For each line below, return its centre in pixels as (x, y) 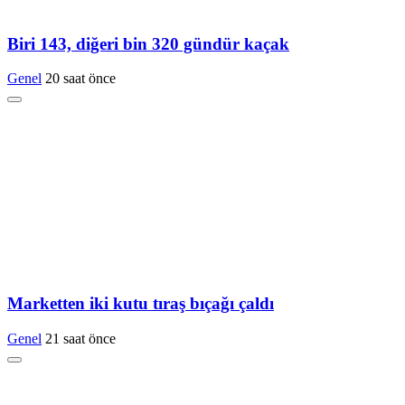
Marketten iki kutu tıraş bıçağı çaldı (141, 303)
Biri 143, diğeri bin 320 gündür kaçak (148, 43)
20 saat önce (80, 79)
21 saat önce (80, 338)
